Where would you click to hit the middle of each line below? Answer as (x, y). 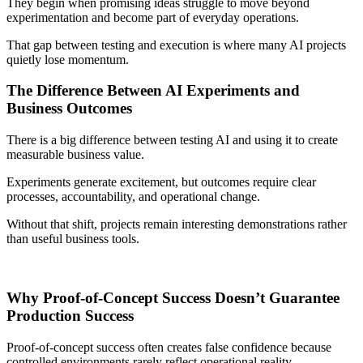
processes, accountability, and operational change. (133, 197)
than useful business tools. (73, 239)
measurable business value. (75, 155)
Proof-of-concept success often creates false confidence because (169, 347)
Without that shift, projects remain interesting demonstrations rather (177, 224)
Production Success (70, 315)
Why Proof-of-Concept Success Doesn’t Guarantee (173, 297)
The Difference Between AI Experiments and (153, 91)
